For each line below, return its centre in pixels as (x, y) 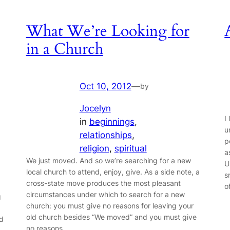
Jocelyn (95, 108)
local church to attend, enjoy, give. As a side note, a (113, 172)
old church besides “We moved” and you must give (111, 217)
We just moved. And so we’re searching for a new (108, 160)
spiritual (130, 148)
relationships (106, 135)
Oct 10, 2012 (105, 87)
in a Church (64, 49)
